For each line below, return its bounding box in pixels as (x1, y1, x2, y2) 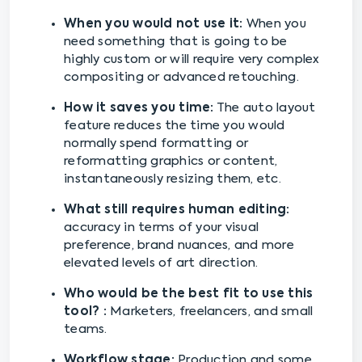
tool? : (64, 305, 110, 318)
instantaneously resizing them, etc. (64, 173, 281, 186)
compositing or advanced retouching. (64, 71, 299, 84)
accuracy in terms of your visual (64, 221, 259, 234)
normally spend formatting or (64, 137, 248, 150)
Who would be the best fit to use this (64, 288, 314, 301)
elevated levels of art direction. (64, 257, 259, 270)
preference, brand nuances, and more (64, 239, 294, 252)
